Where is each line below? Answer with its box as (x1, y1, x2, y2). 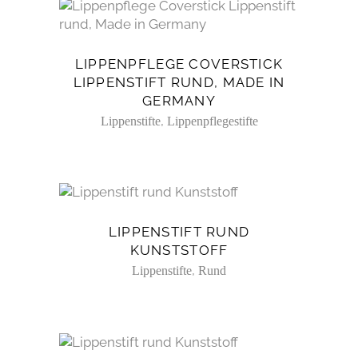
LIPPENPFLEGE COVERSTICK (74, 55, 284, 72)
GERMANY (142, 92, 216, 109)
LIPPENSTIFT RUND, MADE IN (73, 74, 285, 90)
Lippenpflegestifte (166, 113, 258, 128)
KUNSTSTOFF (129, 242, 229, 259)
